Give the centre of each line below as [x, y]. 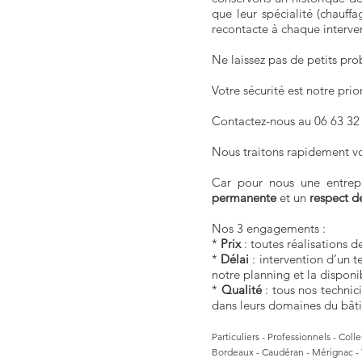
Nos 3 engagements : [269, 228]
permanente [244, 198]
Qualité [241, 290]
